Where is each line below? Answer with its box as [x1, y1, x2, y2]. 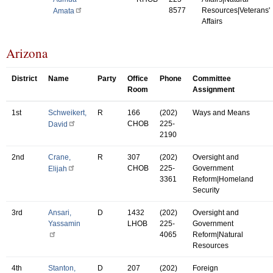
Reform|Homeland [193, 174, 253, 183]
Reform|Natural [193, 230, 243, 239]
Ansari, [48, 208, 71, 217]
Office [127, 74, 148, 83]
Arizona [6, 44, 48, 62]
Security [193, 185, 219, 194]
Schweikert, [48, 108, 87, 117]
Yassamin [48, 219, 80, 228]
